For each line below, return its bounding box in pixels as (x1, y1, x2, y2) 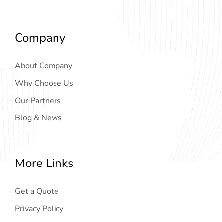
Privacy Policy (15, 203, 63, 214)
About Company (15, 60, 72, 71)
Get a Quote (15, 185, 58, 197)
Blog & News (15, 112, 62, 123)
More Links (15, 155, 74, 171)
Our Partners (15, 95, 61, 106)
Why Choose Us (15, 77, 73, 89)
